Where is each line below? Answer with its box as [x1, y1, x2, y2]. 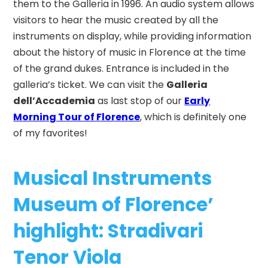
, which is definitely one [140, 110, 247, 124]
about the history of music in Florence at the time [13, 45, 246, 59]
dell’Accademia [13, 94, 96, 108]
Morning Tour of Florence [13, 110, 141, 124]
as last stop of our [95, 94, 185, 108]
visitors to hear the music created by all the [13, 13, 219, 27]
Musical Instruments [13, 165, 212, 191]
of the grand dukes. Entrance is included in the [13, 62, 230, 75]
